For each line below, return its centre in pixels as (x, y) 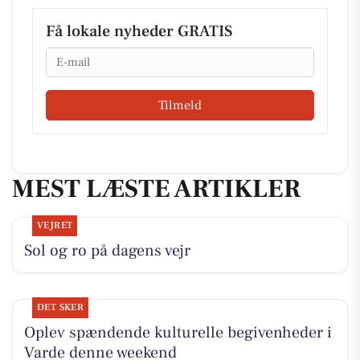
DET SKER (60, 308)
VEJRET (55, 226)
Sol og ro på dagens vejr (107, 251)
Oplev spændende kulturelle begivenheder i (178, 333)
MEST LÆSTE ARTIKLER (156, 188)
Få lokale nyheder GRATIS (139, 31)
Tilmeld (180, 105)
